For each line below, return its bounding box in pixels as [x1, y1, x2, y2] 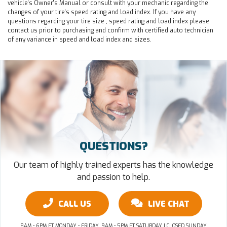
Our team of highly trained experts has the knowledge [14, 160, 213, 171]
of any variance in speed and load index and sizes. [8, 35, 152, 44]
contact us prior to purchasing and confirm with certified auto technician [8, 26, 213, 35]
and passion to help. [77, 172, 150, 183]
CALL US [58, 199, 91, 210]
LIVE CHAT [147, 199, 190, 210]
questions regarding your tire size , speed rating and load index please [8, 17, 209, 26]
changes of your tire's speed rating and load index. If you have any [8, 8, 196, 17]
